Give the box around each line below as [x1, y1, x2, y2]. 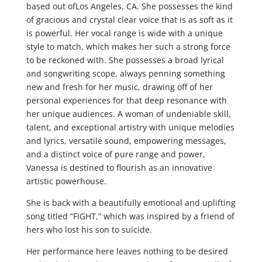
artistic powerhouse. [26, 175, 106, 187]
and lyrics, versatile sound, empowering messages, [26, 135, 226, 147]
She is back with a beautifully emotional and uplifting [26, 197, 236, 209]
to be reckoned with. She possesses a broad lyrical [26, 54, 224, 66]
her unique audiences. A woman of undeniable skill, [26, 108, 231, 120]
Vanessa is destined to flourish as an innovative [26, 162, 212, 174]
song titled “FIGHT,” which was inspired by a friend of [26, 211, 235, 222]
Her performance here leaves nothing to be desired [26, 246, 228, 257]
